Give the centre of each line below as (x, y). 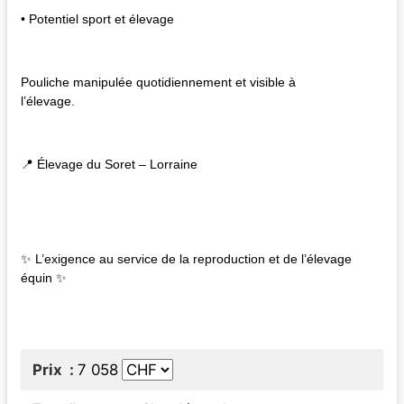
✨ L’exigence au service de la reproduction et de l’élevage (186, 258)
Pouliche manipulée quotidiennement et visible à (158, 82)
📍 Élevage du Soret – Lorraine (109, 164)
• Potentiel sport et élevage (97, 18)
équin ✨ (44, 277)
